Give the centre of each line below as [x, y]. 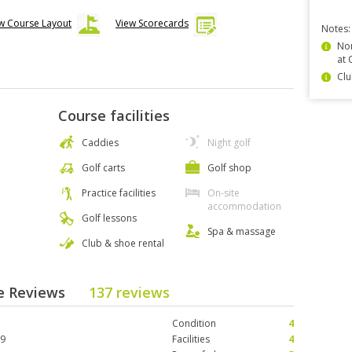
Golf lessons [109, 218]
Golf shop [229, 168]
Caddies [100, 143]
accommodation [244, 206]
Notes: [336, 29]
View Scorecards [152, 23]
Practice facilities [119, 193]
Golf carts [103, 168]
